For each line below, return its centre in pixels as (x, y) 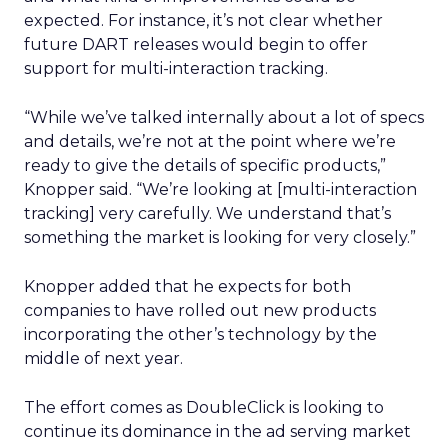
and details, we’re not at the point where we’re (210, 141)
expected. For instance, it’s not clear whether (203, 20)
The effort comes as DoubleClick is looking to (204, 407)
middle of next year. (103, 358)
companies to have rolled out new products (200, 310)
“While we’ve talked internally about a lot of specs (224, 117)
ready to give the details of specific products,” (205, 165)
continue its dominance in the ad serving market (217, 431)
